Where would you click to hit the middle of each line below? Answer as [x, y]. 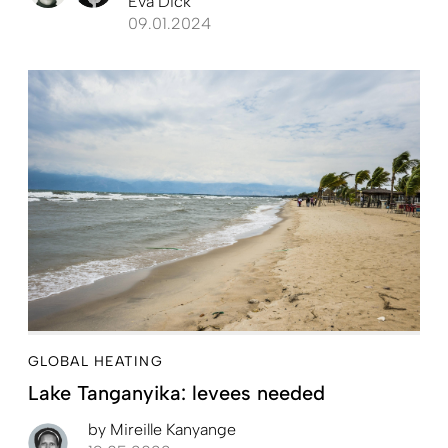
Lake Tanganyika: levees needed [176, 392]
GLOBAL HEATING [95, 361]
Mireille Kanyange [171, 429]
